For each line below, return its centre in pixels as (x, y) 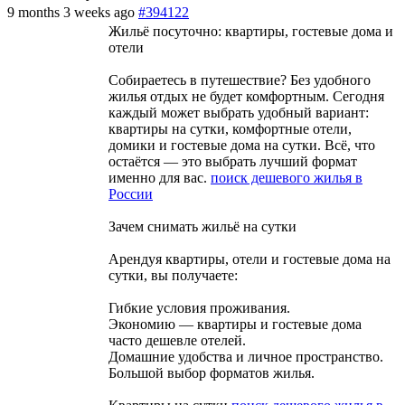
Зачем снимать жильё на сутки (202, 226)
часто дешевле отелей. (177, 340)
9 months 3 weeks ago (73, 12)
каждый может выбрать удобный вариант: (239, 112)
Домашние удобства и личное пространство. (246, 356)
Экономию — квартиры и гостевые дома (235, 324)
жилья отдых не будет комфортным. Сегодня (246, 96)
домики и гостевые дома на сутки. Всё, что (242, 145)
